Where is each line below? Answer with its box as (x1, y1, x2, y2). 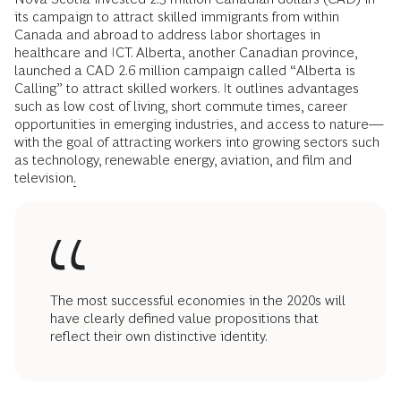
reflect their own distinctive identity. (50, 328, 268, 345)
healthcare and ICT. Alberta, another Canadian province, (14, 45, 357, 61)
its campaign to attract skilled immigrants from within (14, 9, 339, 25)
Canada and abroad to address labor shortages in (14, 27, 320, 43)
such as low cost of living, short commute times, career (14, 98, 347, 115)
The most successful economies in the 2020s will (50, 293, 346, 309)
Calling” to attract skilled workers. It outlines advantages (14, 81, 359, 97)
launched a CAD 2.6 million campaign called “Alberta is (14, 63, 355, 79)
